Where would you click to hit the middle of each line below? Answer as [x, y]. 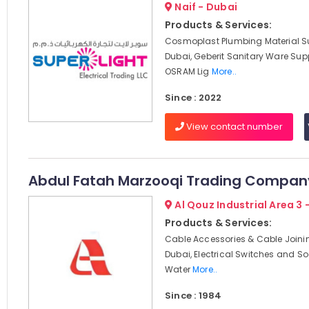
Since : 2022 [193, 98]
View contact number [233, 127]
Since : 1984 [193, 296]
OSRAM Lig [188, 71]
